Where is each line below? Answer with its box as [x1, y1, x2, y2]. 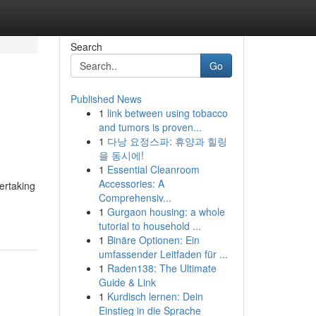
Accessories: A [98, 176, 164, 190]
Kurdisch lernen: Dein [107, 289, 203, 303]
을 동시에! [98, 148, 144, 162]
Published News [70, 92, 142, 106]
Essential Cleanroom [107, 162, 200, 176]
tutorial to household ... [98, 219, 201, 233]
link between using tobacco [107, 106, 228, 120]
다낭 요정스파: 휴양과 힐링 [107, 134, 227, 148]
